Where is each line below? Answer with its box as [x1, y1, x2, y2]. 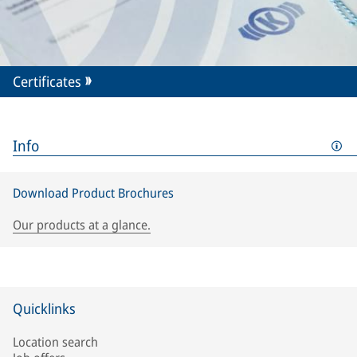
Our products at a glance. [13, 216, 151, 234]
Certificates [13, 72, 81, 92]
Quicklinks [13, 299, 76, 319]
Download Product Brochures [13, 184, 174, 202]
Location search [13, 333, 98, 351]
